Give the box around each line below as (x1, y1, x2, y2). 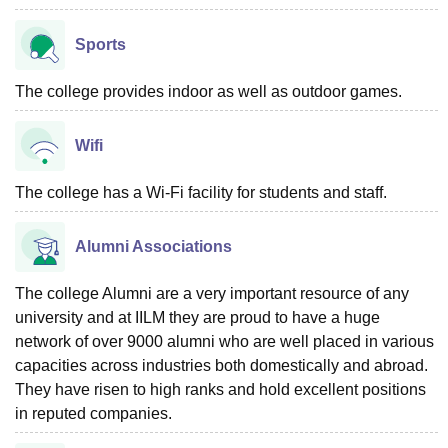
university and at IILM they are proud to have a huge (15, 309, 380, 326)
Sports (75, 36, 126, 53)
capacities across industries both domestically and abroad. (15, 357, 428, 374)
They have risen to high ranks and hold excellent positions (15, 381, 426, 398)
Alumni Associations (75, 238, 232, 255)
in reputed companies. (15, 405, 172, 422)
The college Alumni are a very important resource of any (15, 285, 409, 302)
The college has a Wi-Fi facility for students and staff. (15, 184, 387, 201)
